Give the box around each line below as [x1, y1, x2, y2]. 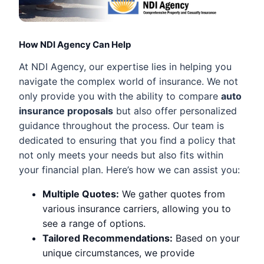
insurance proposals [19, 104, 113, 117]
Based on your [173, 232, 240, 244]
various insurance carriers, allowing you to [42, 202, 231, 214]
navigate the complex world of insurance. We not [19, 75, 238, 87]
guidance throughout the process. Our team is [19, 119, 224, 131]
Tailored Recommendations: [42, 232, 173, 244]
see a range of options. [42, 217, 146, 229]
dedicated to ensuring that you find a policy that [19, 134, 236, 146]
